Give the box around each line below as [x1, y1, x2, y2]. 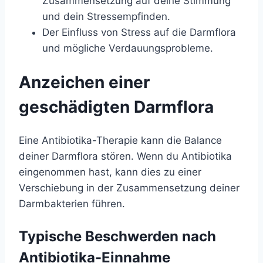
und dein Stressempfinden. [42, 10, 170, 22]
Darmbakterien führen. [19, 198, 125, 210]
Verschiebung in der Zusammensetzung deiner [19, 182, 240, 194]
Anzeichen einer [19, 72, 150, 93]
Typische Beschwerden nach [19, 228, 216, 245]
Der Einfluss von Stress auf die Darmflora [42, 26, 236, 38]
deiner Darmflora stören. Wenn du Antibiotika [19, 150, 232, 163]
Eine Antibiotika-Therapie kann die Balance [19, 134, 222, 147]
